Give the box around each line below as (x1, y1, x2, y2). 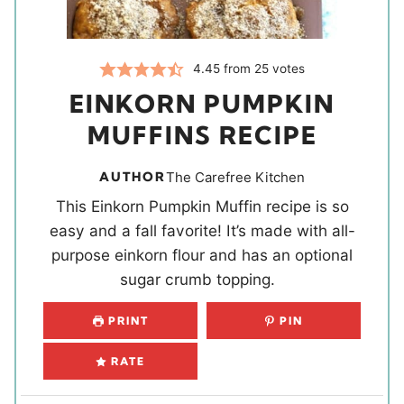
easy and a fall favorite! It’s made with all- (49, 220, 355, 240)
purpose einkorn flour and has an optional (51, 244, 353, 264)
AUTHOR (99, 168, 166, 185)
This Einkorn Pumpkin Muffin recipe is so (55, 196, 349, 216)
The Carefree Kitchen (166, 168, 305, 186)
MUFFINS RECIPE (87, 119, 317, 151)
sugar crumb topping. (120, 269, 284, 289)
